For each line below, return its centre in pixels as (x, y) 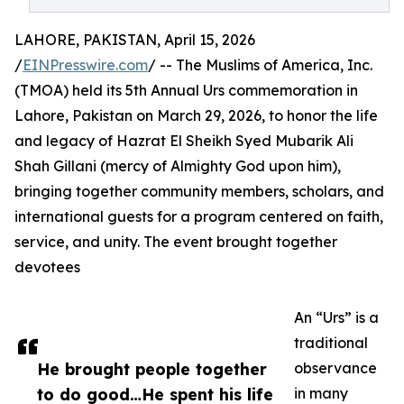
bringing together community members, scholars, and (199, 191)
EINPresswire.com (85, 65)
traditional (331, 343)
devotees (47, 267)
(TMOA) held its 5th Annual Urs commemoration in (186, 90)
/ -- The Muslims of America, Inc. (260, 65)
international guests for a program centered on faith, (199, 216)
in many (321, 393)
